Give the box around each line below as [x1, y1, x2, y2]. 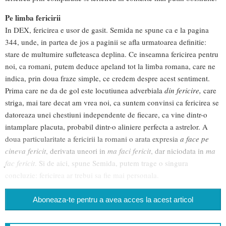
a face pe [180, 134, 209, 144]
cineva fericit [5, 146, 46, 156]
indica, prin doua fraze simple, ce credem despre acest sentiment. [5, 73, 210, 84]
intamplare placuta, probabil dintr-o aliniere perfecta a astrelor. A [5, 122, 208, 132]
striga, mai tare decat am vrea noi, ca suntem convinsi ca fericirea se [5, 97, 219, 108]
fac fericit [5, 158, 35, 168]
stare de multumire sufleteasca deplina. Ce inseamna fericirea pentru [5, 49, 218, 60]
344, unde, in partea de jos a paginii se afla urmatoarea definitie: [5, 37, 206, 47]
